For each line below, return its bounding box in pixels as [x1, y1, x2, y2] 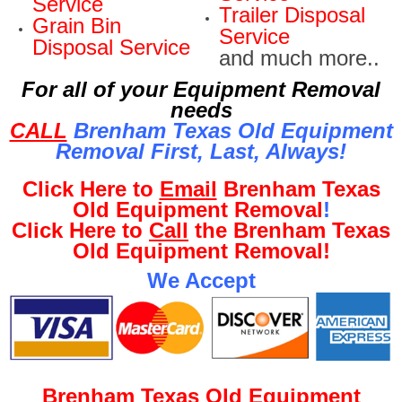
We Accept [146, 267, 256, 293]
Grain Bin [32, 13, 121, 38]
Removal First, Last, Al [56, 138, 287, 163]
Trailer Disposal [219, 2, 365, 27]
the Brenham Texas [188, 217, 390, 242]
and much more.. [219, 45, 380, 70]
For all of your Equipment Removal [22, 76, 380, 101]
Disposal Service [32, 34, 190, 59]
